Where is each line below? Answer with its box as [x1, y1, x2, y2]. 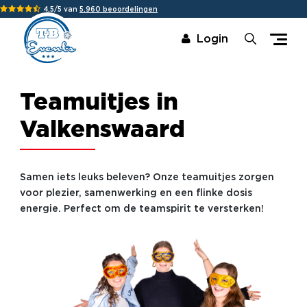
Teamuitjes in [19, 93, 178, 113]
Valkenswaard [19, 120, 185, 140]
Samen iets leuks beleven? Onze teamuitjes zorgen [19, 173, 274, 182]
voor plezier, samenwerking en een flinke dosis [19, 189, 252, 198]
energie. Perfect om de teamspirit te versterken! [19, 205, 264, 214]
